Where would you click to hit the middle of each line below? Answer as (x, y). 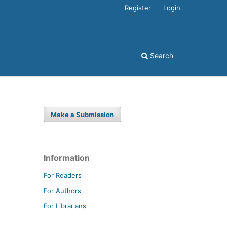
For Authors (62, 190)
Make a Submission (83, 114)
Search (161, 55)
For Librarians (65, 205)
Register (138, 7)
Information (67, 157)
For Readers (63, 175)
